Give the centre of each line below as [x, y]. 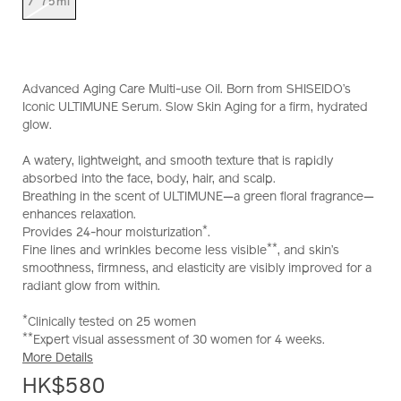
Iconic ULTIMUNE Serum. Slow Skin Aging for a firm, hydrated [195, 108]
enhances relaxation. [79, 216]
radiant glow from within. [91, 287]
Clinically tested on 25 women [112, 323]
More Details [58, 359]
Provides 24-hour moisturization [112, 234]
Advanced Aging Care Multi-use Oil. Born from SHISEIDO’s [187, 90]
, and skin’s [308, 252]
